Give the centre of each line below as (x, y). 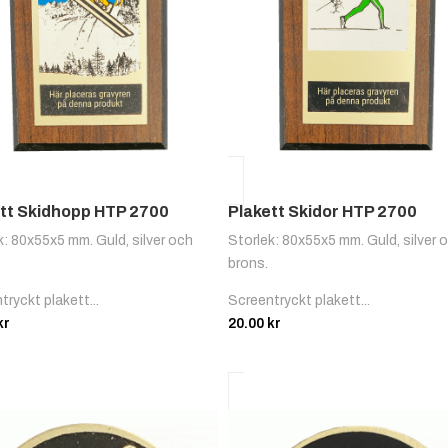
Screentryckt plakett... (299, 301)
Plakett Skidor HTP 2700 (323, 212)
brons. (248, 264)
